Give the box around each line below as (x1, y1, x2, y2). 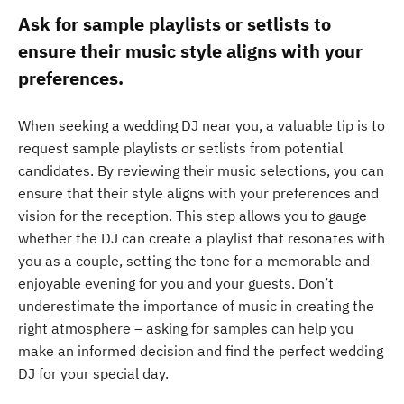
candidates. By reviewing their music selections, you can (18, 161, 384, 179)
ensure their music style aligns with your (18, 39, 363, 63)
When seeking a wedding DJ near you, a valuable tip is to (18, 116, 385, 134)
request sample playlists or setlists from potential (18, 139, 343, 157)
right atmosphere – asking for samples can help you (18, 319, 353, 337)
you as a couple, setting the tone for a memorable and (18, 252, 370, 270)
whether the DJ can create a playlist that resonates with (18, 229, 385, 247)
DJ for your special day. (18, 364, 169, 382)
